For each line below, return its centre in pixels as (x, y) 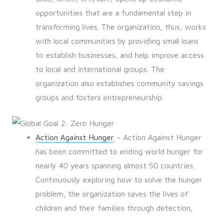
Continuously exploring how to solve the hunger (119, 180)
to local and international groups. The (100, 69)
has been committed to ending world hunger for (119, 152)
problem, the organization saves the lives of (112, 194)
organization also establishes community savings (119, 83)
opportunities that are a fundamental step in (113, 13)
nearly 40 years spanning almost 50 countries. (115, 166)
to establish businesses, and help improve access (119, 55)
